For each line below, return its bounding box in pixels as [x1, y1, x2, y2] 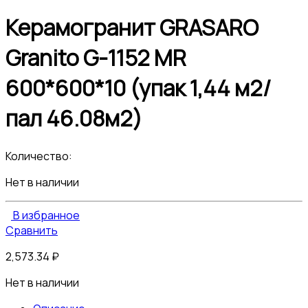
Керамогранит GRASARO [5, 12, 258, 43]
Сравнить [5, 222, 58, 238]
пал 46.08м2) [5, 103, 142, 134]
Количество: [5, 148, 72, 164]
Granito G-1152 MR [5, 43, 186, 74]
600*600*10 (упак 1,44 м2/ [5, 73, 271, 104]
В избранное [13, 207, 80, 223]
